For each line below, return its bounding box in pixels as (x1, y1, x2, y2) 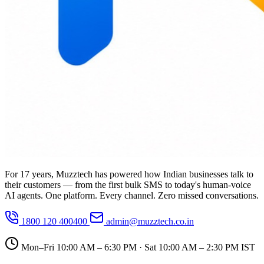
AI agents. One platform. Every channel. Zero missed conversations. (5, 190, 259, 200)
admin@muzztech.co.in (104, 216, 194, 226)
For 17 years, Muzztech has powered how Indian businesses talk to (5, 169, 253, 179)
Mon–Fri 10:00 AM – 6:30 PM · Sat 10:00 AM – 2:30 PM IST (19, 242, 255, 252)
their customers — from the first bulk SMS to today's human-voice (5, 179, 251, 190)
